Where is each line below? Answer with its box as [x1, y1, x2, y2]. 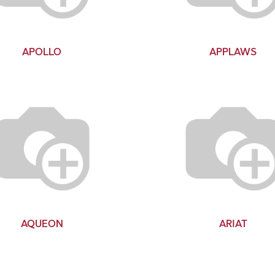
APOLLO [22, 45, 62, 58]
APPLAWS [209, 45, 257, 58]
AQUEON [20, 217, 63, 230]
